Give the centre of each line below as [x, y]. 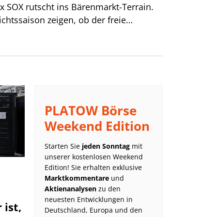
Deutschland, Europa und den [93, 210]
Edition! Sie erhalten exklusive [93, 167]
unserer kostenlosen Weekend [94, 157]
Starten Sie [63, 146]
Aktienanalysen [70, 189]
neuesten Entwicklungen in [89, 199]
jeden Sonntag [106, 146]
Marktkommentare [77, 178]
